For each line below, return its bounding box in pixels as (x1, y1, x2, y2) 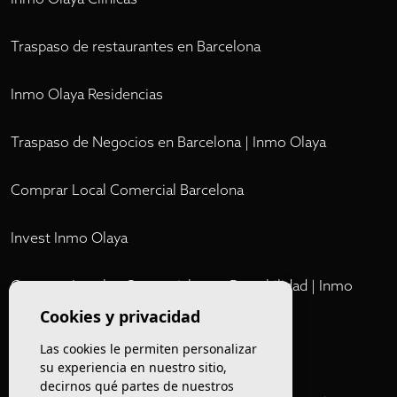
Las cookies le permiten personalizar (40, 340, 257, 357)
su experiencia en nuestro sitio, (40, 359, 227, 376)
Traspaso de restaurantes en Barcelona (11, 37, 261, 56)
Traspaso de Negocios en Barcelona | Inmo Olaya (11, 133, 326, 152)
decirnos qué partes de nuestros (40, 378, 234, 394)
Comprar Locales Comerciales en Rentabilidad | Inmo (11, 276, 353, 295)
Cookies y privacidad (40, 306, 200, 327)
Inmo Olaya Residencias (11, 85, 163, 104)
